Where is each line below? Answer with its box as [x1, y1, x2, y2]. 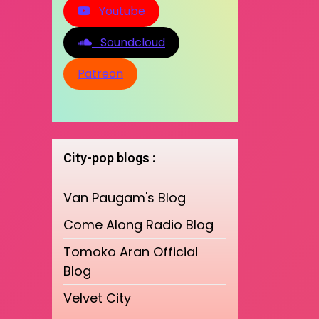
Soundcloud [92, 33, 165, 51]
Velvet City [63, 288, 131, 307]
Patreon [78, 65, 123, 82]
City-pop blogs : [63, 150, 155, 165]
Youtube [90, 2, 145, 19]
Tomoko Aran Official [63, 242, 198, 261]
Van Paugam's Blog [63, 188, 186, 206]
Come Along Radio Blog [63, 215, 214, 234]
